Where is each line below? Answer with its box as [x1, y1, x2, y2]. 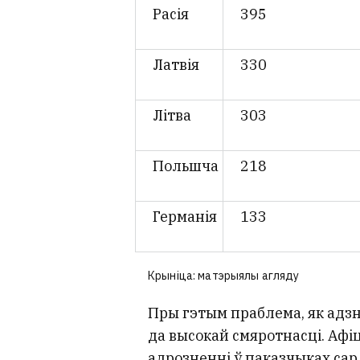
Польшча [153, 156, 219, 175]
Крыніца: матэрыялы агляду [148, 268, 300, 284]
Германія [153, 207, 217, 226]
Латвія [153, 55, 199, 74]
